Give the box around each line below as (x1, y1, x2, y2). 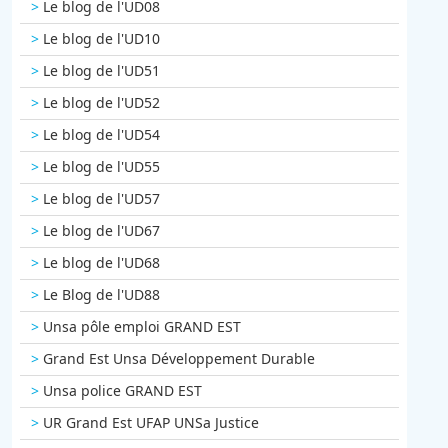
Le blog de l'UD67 (42, 221, 160, 241)
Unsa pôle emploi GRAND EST (42, 317, 241, 337)
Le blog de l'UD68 (42, 253, 160, 273)
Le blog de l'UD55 (42, 157, 160, 177)
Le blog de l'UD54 (42, 125, 160, 145)
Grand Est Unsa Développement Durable (42, 349, 315, 369)
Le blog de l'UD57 (42, 189, 160, 209)
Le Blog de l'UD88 (42, 285, 160, 305)
